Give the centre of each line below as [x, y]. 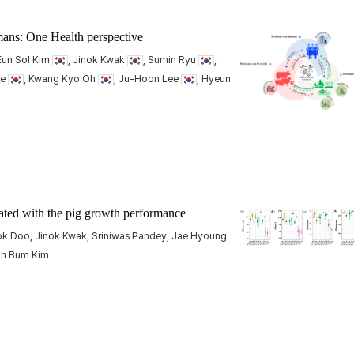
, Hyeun [214, 79]
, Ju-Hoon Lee [147, 79]
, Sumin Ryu [171, 60]
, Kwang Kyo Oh [61, 79]
